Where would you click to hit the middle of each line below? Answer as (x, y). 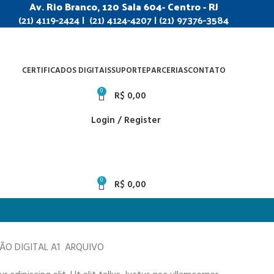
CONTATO (206, 71)
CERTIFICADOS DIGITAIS (66, 71)
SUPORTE (128, 71)
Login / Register (126, 120)
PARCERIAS (167, 71)
